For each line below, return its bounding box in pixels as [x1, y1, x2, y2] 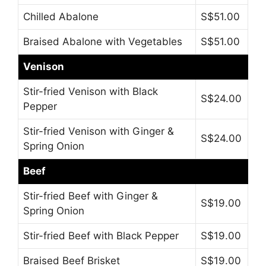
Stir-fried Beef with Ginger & [23, 189, 158, 202]
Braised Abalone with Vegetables [23, 35, 182, 47]
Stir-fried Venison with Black [23, 85, 158, 97]
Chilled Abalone [23, 10, 99, 23]
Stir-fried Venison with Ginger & [23, 125, 174, 137]
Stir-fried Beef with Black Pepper [23, 229, 179, 242]
